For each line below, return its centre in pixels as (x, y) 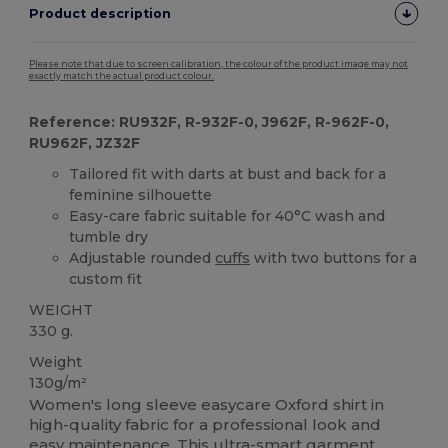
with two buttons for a (334, 257)
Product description (100, 13)
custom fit (106, 278)
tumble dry (109, 236)
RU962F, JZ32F (85, 142)
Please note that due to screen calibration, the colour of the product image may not (219, 63)
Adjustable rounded (142, 257)
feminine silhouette (141, 194)
